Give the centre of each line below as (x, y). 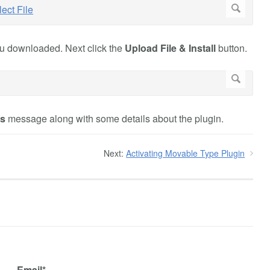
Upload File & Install (170, 48)
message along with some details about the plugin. (115, 118)
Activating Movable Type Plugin (186, 153)
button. (231, 48)
